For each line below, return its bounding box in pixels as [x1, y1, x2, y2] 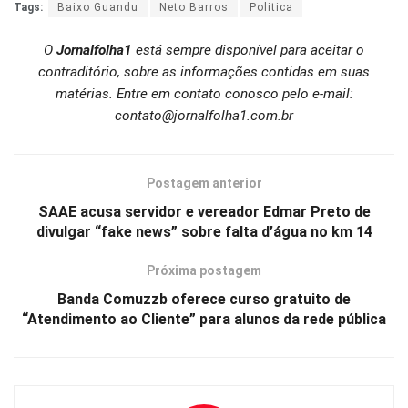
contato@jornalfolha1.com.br [115, 107, 293, 125]
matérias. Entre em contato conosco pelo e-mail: [55, 86, 353, 103]
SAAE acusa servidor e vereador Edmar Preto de [37, 203, 371, 221]
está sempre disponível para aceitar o [132, 42, 364, 59]
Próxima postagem [147, 263, 261, 279]
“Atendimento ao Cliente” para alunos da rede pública [22, 311, 386, 329]
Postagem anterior [146, 176, 262, 191]
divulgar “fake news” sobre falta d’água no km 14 [36, 223, 372, 241]
